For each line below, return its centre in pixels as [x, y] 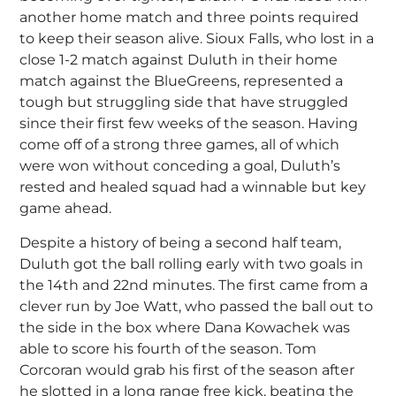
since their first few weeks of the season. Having [189, 124]
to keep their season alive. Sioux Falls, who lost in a [197, 39]
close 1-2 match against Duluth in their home [179, 60]
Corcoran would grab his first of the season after [187, 369]
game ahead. [66, 209]
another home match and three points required [190, 18]
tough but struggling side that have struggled [184, 103]
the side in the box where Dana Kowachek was [185, 327]
